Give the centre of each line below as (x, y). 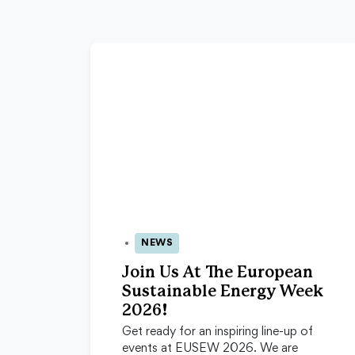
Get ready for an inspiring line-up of (218, 332)
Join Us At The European (218, 273)
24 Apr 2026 (149, 250)
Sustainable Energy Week (223, 292)
